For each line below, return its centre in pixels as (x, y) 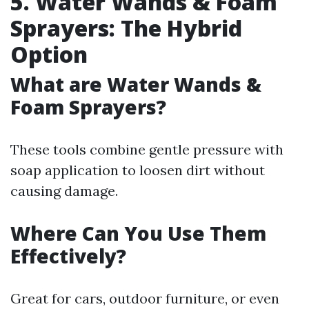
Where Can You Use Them (138, 233)
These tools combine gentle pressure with (147, 149)
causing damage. (64, 191)
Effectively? (68, 256)
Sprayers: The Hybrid (126, 28)
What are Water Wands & (136, 84)
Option (49, 54)
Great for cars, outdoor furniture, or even (145, 298)
